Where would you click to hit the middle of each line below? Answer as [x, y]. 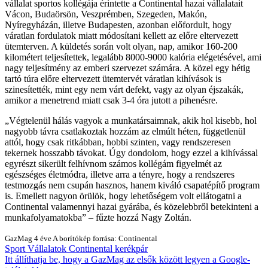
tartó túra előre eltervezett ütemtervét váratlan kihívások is [113, 78]
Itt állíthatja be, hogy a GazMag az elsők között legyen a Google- [127, 259]
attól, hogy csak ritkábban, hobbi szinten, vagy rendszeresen [118, 142]
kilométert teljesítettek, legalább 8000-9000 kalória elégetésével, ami [133, 57]
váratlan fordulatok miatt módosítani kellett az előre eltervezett [121, 35]
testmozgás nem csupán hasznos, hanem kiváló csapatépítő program [132, 185]
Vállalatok [47, 248]
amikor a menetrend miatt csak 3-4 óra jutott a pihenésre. [111, 100]
